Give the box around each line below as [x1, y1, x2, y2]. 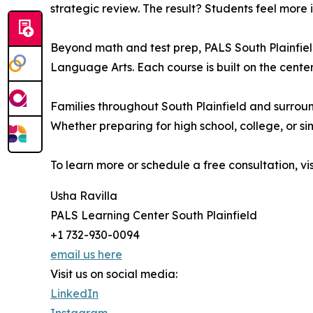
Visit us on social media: [50, 267, 177, 282]
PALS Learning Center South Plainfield [50, 208, 257, 223]
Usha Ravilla [50, 189, 117, 203]
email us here [50, 247, 122, 262]
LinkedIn [50, 286, 99, 301]
